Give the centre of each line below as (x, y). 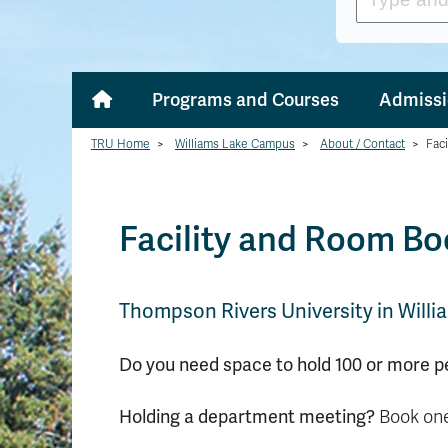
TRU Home (120, 144)
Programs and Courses (245, 99)
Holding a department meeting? (249, 416)
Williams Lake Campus (235, 144)
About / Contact (362, 144)
